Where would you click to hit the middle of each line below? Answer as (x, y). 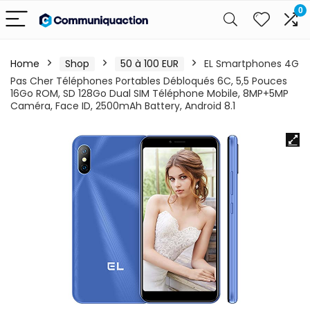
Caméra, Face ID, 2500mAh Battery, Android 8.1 (123, 106)
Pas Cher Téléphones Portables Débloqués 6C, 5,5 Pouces (149, 81)
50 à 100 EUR (149, 64)
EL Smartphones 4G (252, 64)
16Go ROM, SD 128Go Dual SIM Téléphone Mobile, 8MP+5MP (149, 93)
